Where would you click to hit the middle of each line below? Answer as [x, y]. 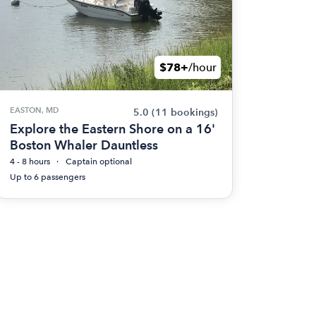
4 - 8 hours [30, 162]
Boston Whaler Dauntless [84, 145]
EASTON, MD [34, 110]
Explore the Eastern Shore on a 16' [112, 129]
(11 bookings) [184, 113]
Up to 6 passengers [47, 177]
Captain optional [98, 162]
